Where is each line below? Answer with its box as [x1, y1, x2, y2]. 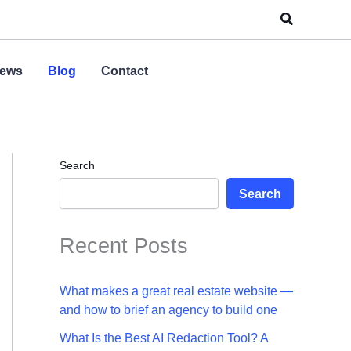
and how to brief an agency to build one [60, 303, 280, 317]
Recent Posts [60, 233, 188, 258]
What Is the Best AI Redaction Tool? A [60, 331, 268, 346]
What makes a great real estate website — [60, 284, 293, 299]
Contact [101, 64, 148, 78]
